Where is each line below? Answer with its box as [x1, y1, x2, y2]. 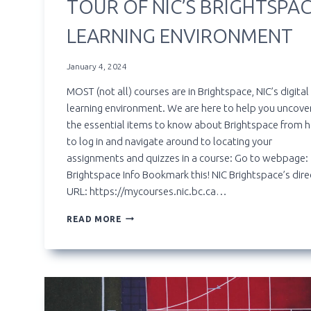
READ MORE [67, 214, 122, 224]
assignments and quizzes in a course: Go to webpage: [67, 151, 308, 164]
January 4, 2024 [67, 61, 127, 71]
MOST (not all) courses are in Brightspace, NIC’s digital [67, 85, 309, 97]
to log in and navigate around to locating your [67, 135, 272, 147]
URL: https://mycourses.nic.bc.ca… [67, 185, 227, 197]
